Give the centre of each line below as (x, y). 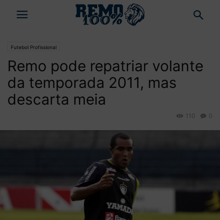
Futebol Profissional (34, 47)
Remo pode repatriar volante (105, 66)
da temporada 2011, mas (92, 82)
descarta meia (57, 99)
